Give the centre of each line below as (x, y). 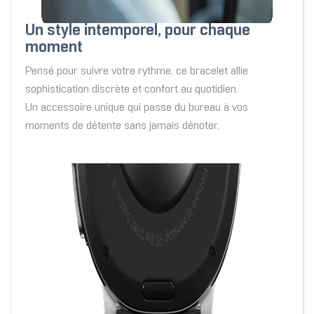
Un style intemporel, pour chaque (138, 32)
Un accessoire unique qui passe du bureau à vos (137, 108)
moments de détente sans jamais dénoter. (122, 126)
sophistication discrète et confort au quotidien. (132, 90)
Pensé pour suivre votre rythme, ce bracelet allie (137, 71)
